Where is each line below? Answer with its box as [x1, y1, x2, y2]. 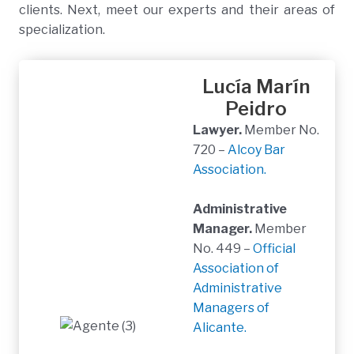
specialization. [19, 22, 105, 38]
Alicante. [193, 320, 247, 336]
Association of [193, 261, 279, 277]
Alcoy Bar [228, 141, 285, 157]
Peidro [225, 96, 287, 120]
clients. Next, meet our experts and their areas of [19, 2, 335, 18]
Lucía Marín [201, 74, 311, 98]
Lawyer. [193, 122, 244, 137]
